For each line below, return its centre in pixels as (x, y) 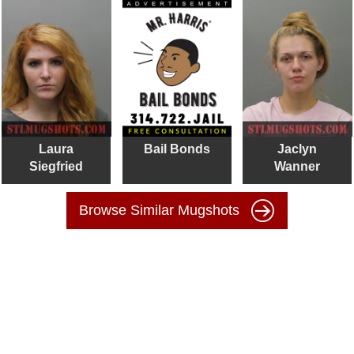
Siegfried (56, 167)
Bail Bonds (177, 149)
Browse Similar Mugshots (161, 211)
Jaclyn (298, 149)
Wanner (298, 167)
